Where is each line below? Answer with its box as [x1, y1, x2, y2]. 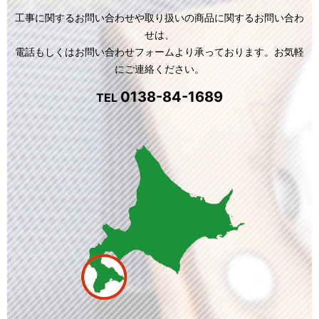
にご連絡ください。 [115, 62, 204, 75]
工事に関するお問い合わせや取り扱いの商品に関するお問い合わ [15, 11, 304, 23]
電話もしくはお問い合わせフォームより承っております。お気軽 [15, 45, 304, 58]
